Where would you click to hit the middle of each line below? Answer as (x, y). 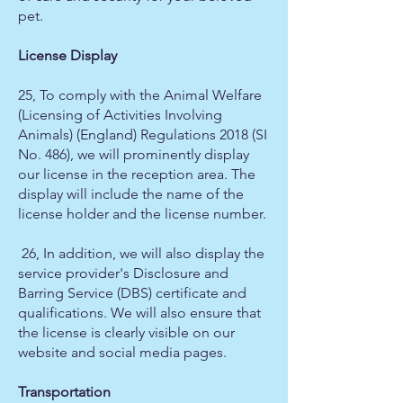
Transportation (64, 392)
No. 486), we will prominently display (134, 154)
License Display (67, 55)
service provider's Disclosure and (123, 273)
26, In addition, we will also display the (141, 253)
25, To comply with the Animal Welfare (140, 95)
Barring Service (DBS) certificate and (132, 293)
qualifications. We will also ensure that (139, 313)
